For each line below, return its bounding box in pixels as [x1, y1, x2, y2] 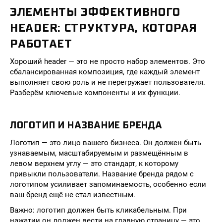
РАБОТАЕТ [10, 37, 72, 51]
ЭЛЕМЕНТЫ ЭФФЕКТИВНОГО [10, 5, 181, 19]
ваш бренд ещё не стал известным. [10, 190, 135, 199]
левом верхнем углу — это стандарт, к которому [10, 159, 178, 168]
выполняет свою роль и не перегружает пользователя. [10, 78, 205, 87]
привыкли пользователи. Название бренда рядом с [10, 169, 194, 178]
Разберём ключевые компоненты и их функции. [10, 88, 180, 97]
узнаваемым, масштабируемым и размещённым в [10, 149, 188, 158]
